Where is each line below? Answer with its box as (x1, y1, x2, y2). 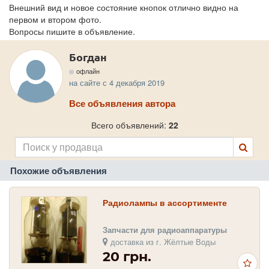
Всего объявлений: (91, 118, 169, 131)
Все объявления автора (69, 96, 175, 110)
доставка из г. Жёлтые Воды (108, 235, 216, 247)
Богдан (69, 49, 107, 64)
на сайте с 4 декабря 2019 (69, 76, 165, 88)
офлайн (76, 65, 100, 76)
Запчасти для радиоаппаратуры (103, 223, 227, 235)
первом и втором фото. (9, 13, 101, 25)
